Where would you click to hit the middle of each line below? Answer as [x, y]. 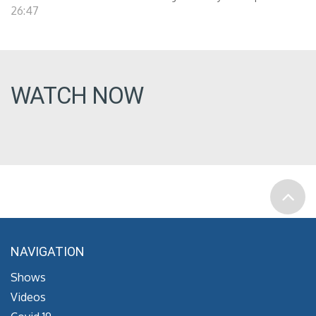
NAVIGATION [48, 251]
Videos [28, 297]
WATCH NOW [77, 96]
